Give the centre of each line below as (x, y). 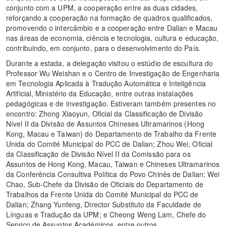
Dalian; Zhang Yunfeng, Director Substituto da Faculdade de (104, 205)
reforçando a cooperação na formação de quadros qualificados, (109, 18)
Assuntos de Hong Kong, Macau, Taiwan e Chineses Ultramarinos (113, 164)
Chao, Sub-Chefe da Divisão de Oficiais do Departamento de (105, 184)
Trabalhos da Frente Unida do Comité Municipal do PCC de (102, 194)
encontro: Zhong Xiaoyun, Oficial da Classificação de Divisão (105, 114)
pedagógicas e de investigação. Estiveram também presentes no (111, 104)
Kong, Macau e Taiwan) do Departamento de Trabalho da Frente (111, 134)
